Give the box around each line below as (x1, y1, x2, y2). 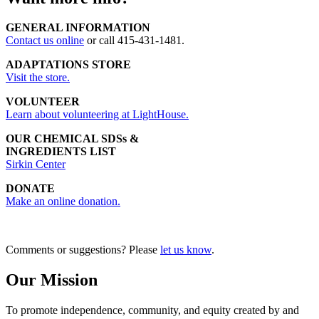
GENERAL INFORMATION (6, 21, 150, 34)
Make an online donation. (6, 195, 120, 208)
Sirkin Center (6, 158, 66, 171)
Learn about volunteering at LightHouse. (6, 108, 189, 121)
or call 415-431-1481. (84, 34, 184, 47)
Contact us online (6, 34, 84, 47)
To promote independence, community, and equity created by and (6, 304, 299, 317)
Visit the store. (6, 71, 70, 84)
